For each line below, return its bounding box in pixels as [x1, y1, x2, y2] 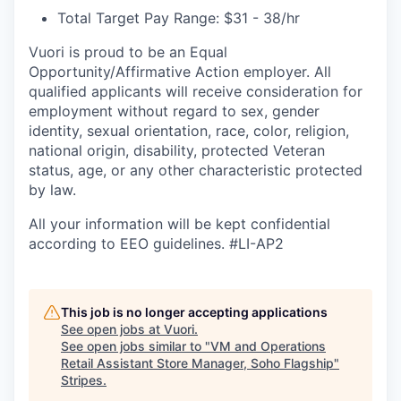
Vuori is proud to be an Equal [29, 43, 227, 62]
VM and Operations [210, 338, 326, 354]
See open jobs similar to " [61, 338, 210, 354]
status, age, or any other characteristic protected [29, 161, 363, 180]
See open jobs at [61, 321, 164, 337]
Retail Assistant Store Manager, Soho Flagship [61, 355, 334, 371]
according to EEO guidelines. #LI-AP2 [29, 235, 284, 253]
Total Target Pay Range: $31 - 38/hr [57, 9, 300, 28]
